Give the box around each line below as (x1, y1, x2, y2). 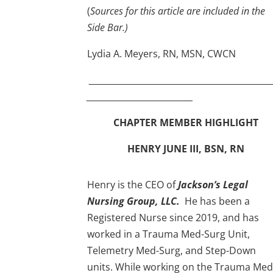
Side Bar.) (87, 20, 129, 34)
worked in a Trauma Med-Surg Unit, (87, 227, 250, 241)
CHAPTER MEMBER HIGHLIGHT (113, 115, 258, 129)
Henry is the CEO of (87, 177, 179, 191)
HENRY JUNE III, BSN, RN (127, 141, 244, 155)
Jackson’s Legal (178, 177, 249, 191)
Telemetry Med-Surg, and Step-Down (87, 243, 257, 257)
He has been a (182, 194, 250, 208)
